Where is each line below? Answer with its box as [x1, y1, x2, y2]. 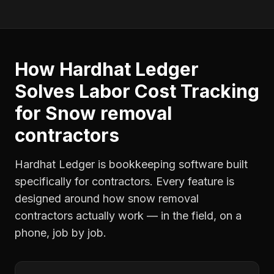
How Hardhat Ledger [15, 58, 199, 80]
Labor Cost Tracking [79, 80, 259, 102]
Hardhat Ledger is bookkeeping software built [15, 158, 248, 171]
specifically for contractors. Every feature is [15, 175, 234, 188]
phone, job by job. [15, 226, 106, 239]
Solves [15, 80, 79, 102]
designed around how [15, 192, 128, 205]
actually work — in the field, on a [73, 209, 242, 222]
